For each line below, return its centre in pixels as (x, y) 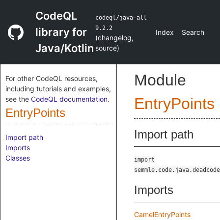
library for (61, 32)
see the (18, 99)
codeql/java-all (121, 17)
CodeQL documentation (69, 99)
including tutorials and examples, (58, 89)
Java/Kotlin (65, 48)
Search (193, 32)
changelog (115, 37)
